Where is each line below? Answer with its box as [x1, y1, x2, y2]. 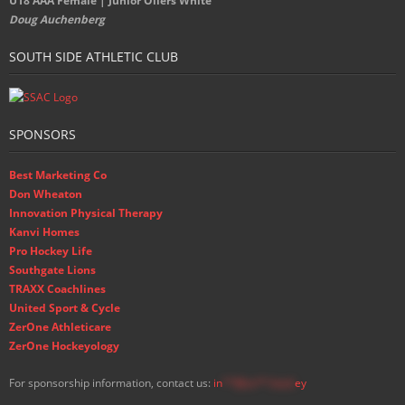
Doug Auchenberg [9, 12, 105, 27]
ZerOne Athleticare [9, 319, 111, 334]
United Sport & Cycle [9, 300, 120, 316]
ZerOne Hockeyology [9, 338, 119, 353]
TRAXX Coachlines [9, 281, 106, 297]
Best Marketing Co [9, 167, 107, 183]
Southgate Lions [9, 262, 96, 278]
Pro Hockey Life [9, 243, 92, 259]
